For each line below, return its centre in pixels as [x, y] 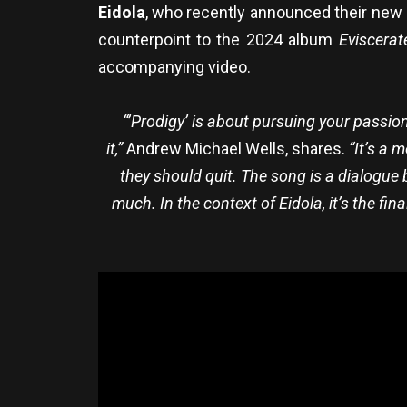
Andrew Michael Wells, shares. [236, 148]
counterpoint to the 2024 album [218, 39]
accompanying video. [174, 66]
